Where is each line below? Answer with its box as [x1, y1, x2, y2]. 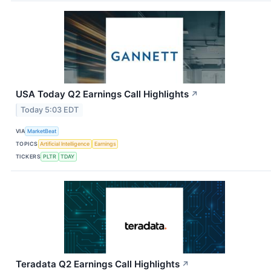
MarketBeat [27, 127, 57, 134]
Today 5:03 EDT [21, 105, 79, 115]
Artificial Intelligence [40, 140, 90, 147]
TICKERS [16, 152, 41, 160]
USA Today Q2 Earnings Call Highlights [16, 88, 189, 100]
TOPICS [16, 140, 38, 147]
